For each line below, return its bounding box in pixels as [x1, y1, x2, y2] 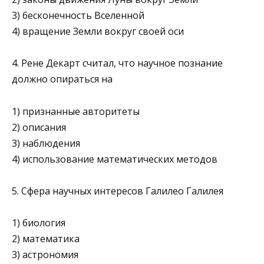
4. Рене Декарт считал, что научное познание [12, 57, 223, 70]
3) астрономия [12, 248, 78, 261]
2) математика [12, 232, 80, 245]
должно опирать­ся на [12, 72, 113, 86]
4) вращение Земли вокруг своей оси [12, 25, 184, 38]
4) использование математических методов [12, 152, 217, 166]
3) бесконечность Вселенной [12, 9, 144, 22]
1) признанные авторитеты [12, 104, 140, 118]
